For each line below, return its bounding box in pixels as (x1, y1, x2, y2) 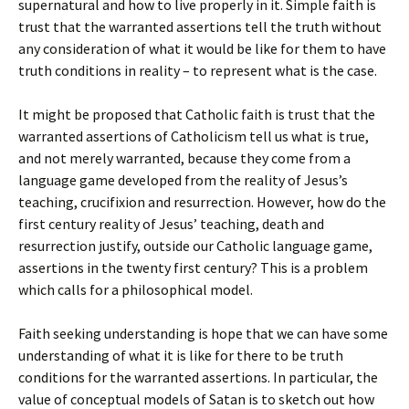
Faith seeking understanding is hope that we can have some (18, 324, 388, 342)
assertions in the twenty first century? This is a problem (18, 258, 368, 277)
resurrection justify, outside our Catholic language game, (18, 236, 372, 255)
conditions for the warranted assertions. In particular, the (18, 368, 378, 386)
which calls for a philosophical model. (18, 280, 253, 299)
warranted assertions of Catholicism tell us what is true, (18, 127, 369, 145)
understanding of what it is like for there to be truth (18, 346, 343, 364)
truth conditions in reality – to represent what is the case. (18, 61, 377, 79)
